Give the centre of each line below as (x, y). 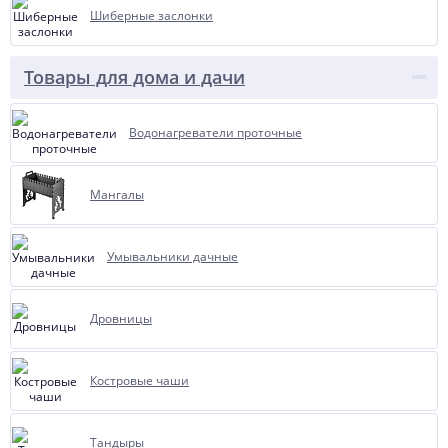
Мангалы (117, 194)
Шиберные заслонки (151, 15)
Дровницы (121, 318)
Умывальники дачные (172, 256)
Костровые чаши (139, 380)
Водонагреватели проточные (215, 132)
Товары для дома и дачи (134, 77)
